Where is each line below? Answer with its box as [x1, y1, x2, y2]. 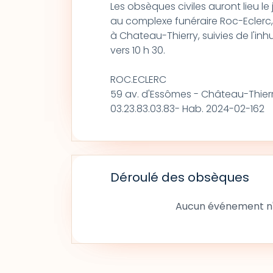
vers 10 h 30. [110, 43, 165, 57]
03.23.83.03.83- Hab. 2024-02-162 [110, 102, 264, 116]
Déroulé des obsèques [110, 169, 249, 186]
